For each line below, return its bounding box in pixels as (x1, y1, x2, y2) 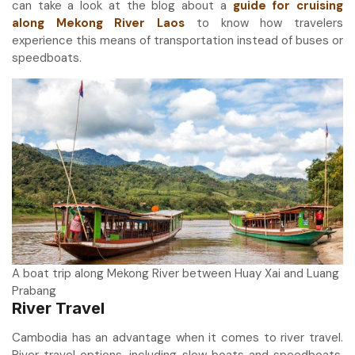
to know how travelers (185, 14, 344, 31)
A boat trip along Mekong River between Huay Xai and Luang (12, 265, 339, 281)
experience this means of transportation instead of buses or (12, 32, 343, 48)
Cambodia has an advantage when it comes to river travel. (12, 329, 343, 345)
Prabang (12, 282, 56, 299)
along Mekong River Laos (12, 14, 185, 31)
